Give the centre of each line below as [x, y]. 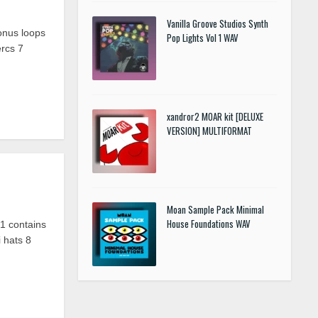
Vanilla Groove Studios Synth [218, 23]
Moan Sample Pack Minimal [215, 209]
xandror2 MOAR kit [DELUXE [215, 116]
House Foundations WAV [209, 224]
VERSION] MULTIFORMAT [209, 131]
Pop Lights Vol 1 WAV [203, 38]
